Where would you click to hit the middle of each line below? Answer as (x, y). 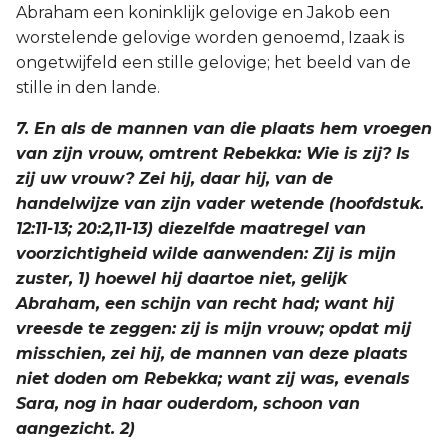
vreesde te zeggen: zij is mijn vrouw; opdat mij (213, 328)
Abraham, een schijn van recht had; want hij (205, 303)
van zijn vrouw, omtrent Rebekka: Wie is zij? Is (213, 153)
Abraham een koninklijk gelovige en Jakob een (203, 12)
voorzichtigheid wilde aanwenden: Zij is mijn (206, 253)
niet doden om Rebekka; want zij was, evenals (213, 378)
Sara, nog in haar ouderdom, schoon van (188, 403)
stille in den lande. (88, 87)
